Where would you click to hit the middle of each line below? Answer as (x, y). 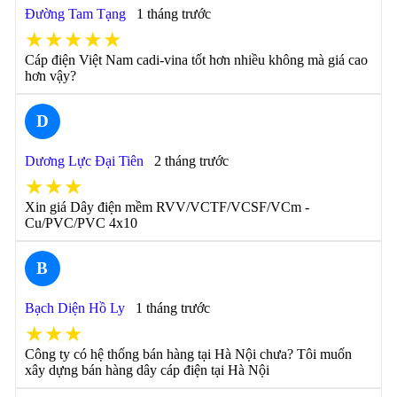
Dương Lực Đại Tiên (84, 161)
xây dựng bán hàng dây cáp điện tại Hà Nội (147, 370)
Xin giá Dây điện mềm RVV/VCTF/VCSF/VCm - (167, 207)
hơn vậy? (50, 76)
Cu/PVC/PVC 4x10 (81, 223)
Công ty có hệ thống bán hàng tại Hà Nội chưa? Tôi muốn (188, 354)
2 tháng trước (191, 161)
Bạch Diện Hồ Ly (74, 308)
